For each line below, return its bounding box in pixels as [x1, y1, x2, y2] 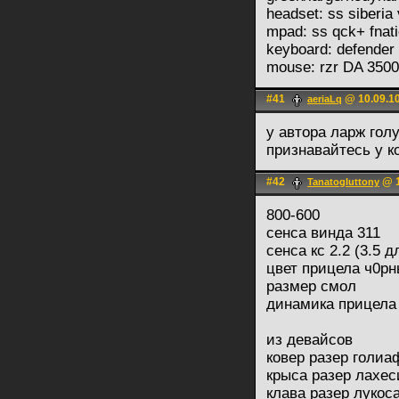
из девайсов [266, 331, 353, 348]
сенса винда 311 [266, 224, 380, 241]
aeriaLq [307, 94, 342, 105]
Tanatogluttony [307, 176, 379, 188]
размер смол [266, 278, 356, 295]
